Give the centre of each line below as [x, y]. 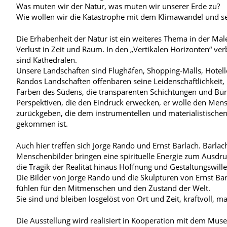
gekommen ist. [42, 123]
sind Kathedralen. [47, 60]
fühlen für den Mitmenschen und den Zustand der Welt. [113, 188]
